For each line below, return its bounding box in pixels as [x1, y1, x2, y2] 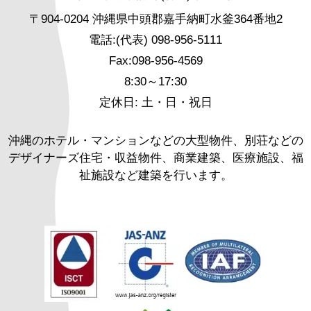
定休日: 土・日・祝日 [99, 95, 212, 109]
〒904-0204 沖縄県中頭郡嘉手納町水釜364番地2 [28, 12, 283, 26]
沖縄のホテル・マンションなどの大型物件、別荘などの [8, 133, 303, 147]
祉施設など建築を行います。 [78, 168, 233, 182]
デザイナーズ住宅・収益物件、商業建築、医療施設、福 [8, 151, 303, 165]
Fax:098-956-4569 [108, 53, 203, 67]
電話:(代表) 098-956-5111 [89, 33, 222, 47]
